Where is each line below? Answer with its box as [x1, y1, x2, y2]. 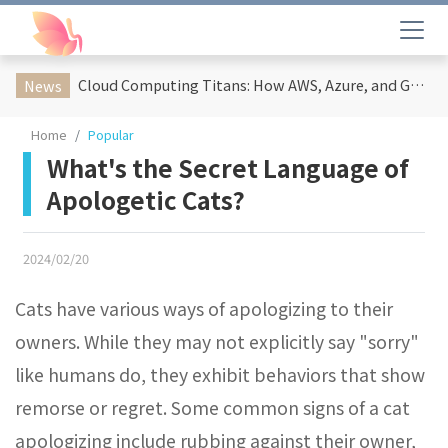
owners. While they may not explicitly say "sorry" [15, 329, 419, 354]
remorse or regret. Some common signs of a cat [15, 395, 410, 420]
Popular [88, 125, 134, 144]
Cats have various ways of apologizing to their [15, 296, 393, 321]
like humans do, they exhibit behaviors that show [15, 362, 425, 387]
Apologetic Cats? [47, 182, 245, 217]
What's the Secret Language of [47, 150, 409, 185]
